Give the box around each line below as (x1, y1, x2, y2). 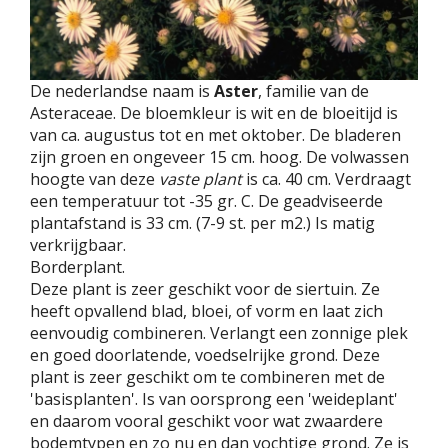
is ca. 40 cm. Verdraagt (242, 167, 411, 190)
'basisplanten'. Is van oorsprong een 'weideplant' (30, 387, 398, 410)
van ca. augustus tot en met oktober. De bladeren (30, 123, 401, 146)
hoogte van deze (30, 167, 159, 190)
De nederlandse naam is (30, 79, 214, 102)
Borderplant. (30, 255, 125, 278)
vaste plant (159, 167, 242, 190)
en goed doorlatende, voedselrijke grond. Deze (30, 343, 380, 366)
